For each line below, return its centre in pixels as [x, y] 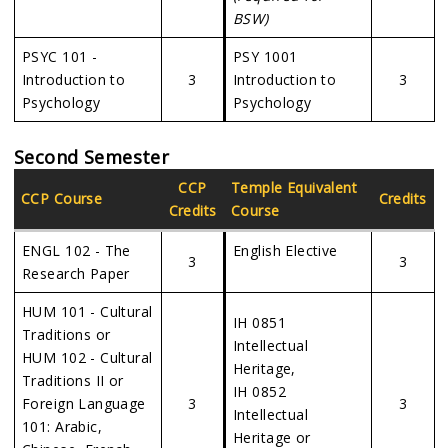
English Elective [285, 250]
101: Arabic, [62, 426]
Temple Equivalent [294, 187]
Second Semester [92, 157]
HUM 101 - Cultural [87, 311]
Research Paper [76, 273]
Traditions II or [73, 380]
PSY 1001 [265, 56]
